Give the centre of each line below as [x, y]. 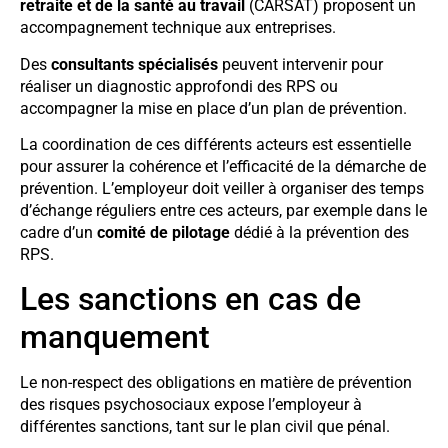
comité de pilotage [163, 233]
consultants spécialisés [134, 64]
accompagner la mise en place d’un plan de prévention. [213, 108]
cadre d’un [58, 233]
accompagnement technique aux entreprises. [178, 28]
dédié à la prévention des [319, 233]
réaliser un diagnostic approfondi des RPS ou [179, 86]
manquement [115, 337]
